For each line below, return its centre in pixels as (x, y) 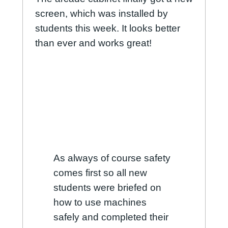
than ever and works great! (93, 43)
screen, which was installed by (101, 13)
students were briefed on (107, 187)
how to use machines (100, 202)
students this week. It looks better (107, 28)
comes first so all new (100, 173)
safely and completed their (111, 217)
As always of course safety (112, 158)
